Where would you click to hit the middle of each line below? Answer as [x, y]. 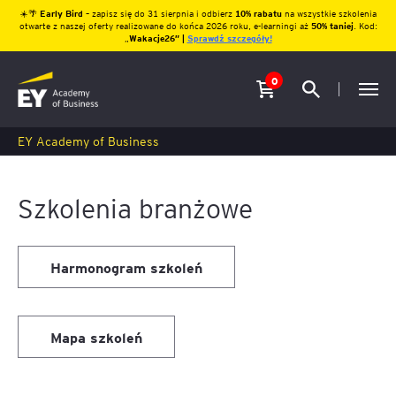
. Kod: [365, 25]
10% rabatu [258, 13]
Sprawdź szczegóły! [229, 38]
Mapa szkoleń [96, 337]
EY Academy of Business [88, 141]
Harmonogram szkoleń [126, 267]
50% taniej [332, 25]
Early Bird [62, 13]
